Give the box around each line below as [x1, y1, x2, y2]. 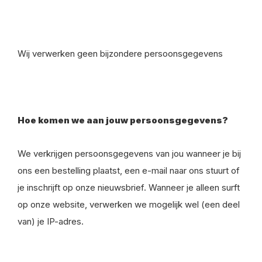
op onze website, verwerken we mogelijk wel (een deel [18, 199, 240, 210]
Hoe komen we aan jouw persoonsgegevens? [18, 115, 228, 126]
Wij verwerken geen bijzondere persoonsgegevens [18, 48, 223, 59]
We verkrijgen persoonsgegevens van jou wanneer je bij [18, 148, 241, 159]
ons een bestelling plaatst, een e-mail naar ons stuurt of [18, 165, 240, 176]
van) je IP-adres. [18, 216, 84, 227]
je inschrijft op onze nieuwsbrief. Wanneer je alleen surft [18, 182, 240, 193]
